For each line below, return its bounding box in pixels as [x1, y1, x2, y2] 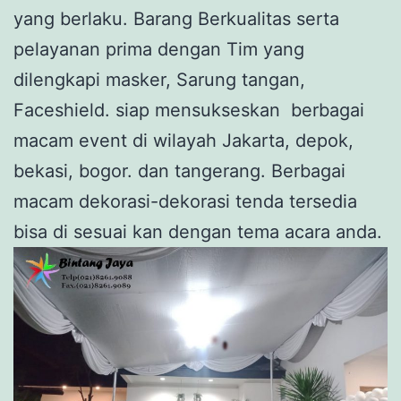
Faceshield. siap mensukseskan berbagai [13, 99, 364, 122]
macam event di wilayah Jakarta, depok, [13, 130, 354, 152]
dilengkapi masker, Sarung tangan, [13, 69, 305, 91]
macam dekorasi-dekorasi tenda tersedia [13, 191, 357, 213]
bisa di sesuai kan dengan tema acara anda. [13, 221, 382, 243]
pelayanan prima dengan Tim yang [13, 38, 304, 61]
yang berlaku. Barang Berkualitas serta [13, 8, 339, 30]
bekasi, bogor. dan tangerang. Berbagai [13, 160, 346, 183]
